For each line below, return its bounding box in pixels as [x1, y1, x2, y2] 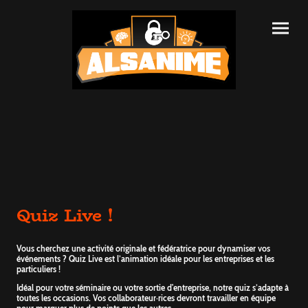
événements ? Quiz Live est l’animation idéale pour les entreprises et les [16, 253, 274, 264]
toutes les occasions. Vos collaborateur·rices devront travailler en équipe [16, 293, 276, 303]
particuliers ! [16, 263, 60, 274]
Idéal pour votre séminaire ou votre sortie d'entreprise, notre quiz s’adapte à [16, 283, 289, 293]
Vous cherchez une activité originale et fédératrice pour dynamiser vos [16, 243, 270, 254]
